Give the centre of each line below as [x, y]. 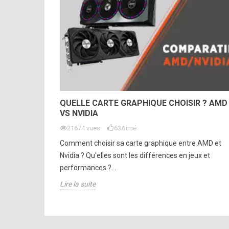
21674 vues [84, 128]
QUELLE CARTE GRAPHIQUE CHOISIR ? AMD [144, 103]
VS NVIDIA [79, 113]
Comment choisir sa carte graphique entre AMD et [141, 143]
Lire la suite [78, 184]
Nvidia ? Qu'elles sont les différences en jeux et [135, 155]
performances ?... [88, 167]
